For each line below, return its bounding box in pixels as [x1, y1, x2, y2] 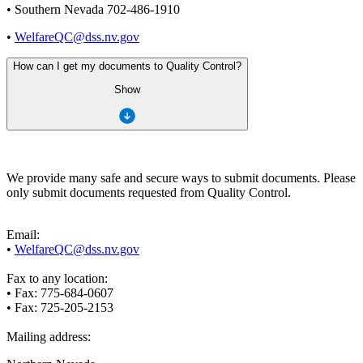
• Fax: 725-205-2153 [6, 300, 113, 314]
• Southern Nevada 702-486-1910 [6, 2, 180, 17]
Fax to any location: [6, 271, 108, 285]
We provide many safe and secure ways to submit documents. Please [6, 170, 356, 185]
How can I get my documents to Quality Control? [13, 60, 241, 73]
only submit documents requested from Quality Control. [6, 185, 291, 199]
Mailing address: [6, 329, 91, 344]
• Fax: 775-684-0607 [6, 285, 113, 300]
